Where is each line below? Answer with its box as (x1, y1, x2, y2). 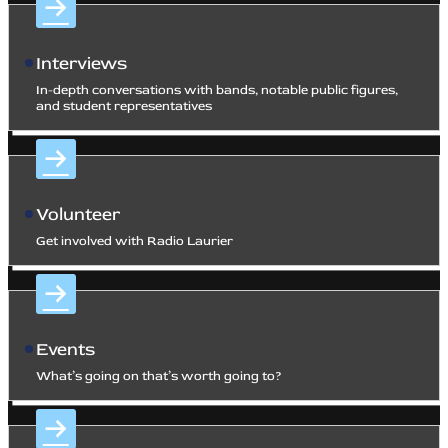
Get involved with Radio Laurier (35, 232, 233, 249)
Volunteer (35, 202, 120, 226)
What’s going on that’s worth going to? (35, 367, 282, 384)
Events (35, 337, 95, 361)
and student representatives (35, 97, 212, 114)
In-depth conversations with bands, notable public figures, (35, 81, 398, 98)
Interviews (35, 51, 127, 75)
